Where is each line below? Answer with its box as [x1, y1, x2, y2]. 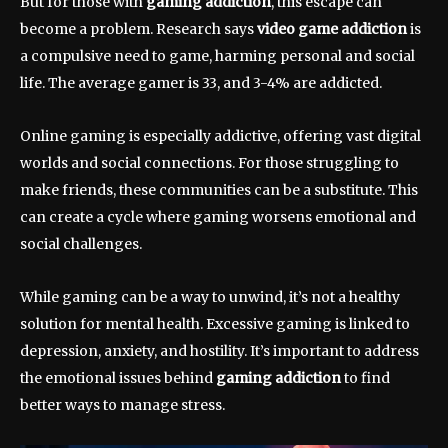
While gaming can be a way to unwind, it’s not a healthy [20, 288, 400, 307]
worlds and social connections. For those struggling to [20, 154, 399, 173]
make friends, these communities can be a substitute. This [20, 181, 418, 200]
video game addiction [257, 20, 407, 39]
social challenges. [20, 235, 142, 254]
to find [341, 369, 390, 388]
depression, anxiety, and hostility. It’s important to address [20, 342, 419, 361]
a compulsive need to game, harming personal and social [20, 47, 415, 66]
